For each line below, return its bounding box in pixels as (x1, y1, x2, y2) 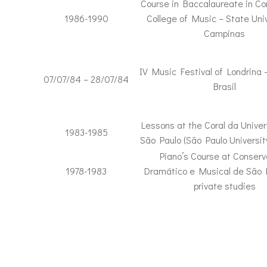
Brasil (213, 80, 236, 92)
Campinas (204, 27, 245, 39)
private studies (193, 179, 256, 192)
